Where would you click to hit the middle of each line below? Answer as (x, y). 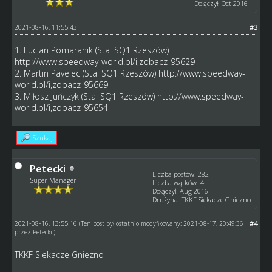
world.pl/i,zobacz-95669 (61, 84)
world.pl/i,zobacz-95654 (61, 107)
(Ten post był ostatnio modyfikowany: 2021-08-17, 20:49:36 (161, 223)
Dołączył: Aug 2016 (181, 191)
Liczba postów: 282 (181, 174)
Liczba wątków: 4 (178, 182)
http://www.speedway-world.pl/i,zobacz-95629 (104, 61)
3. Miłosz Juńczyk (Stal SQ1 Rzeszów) (86, 96)
